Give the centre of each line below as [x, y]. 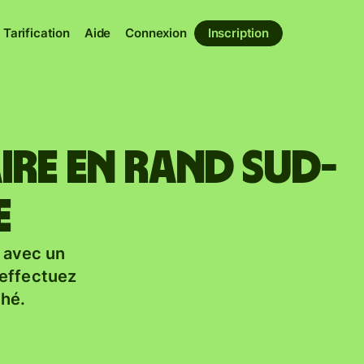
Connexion [156, 33]
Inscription [238, 33]
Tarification [36, 33]
